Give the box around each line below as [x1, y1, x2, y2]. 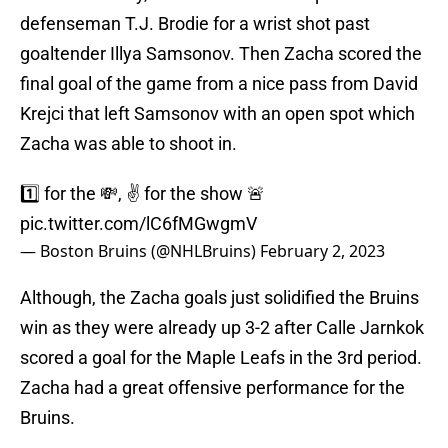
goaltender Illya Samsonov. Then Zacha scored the [20, 43, 422, 65]
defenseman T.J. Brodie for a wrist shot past [20, 13, 370, 35]
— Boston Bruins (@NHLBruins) [20, 240, 260, 263]
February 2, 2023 [260, 240, 385, 263]
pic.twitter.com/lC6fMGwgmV [20, 213, 257, 235]
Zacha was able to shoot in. [20, 133, 237, 155]
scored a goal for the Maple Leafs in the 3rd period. [20, 347, 422, 369]
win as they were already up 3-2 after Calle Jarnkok [20, 317, 424, 339]
